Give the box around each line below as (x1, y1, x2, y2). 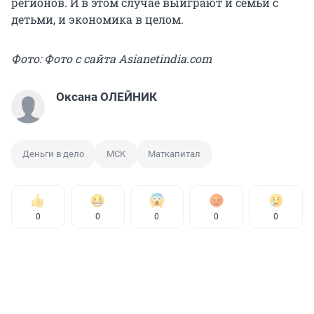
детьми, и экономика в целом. (11, 12, 184, 27)
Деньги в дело (22, 149, 84, 160)
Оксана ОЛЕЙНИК (56, 90, 157, 104)
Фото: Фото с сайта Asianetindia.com (11, 51, 212, 67)
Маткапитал (148, 149, 200, 160)
